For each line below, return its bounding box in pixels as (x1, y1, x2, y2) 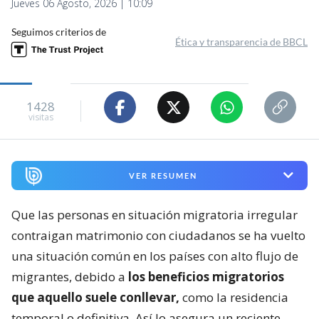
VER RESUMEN (128, 170, 197, 180)
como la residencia (179, 288, 288, 305)
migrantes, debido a (11, 268, 128, 285)
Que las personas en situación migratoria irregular (11, 206, 298, 223)
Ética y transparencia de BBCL (175, 36, 308, 48)
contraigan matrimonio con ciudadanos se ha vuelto (11, 226, 305, 244)
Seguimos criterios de (11, 26, 106, 38)
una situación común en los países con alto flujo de (11, 247, 298, 264)
